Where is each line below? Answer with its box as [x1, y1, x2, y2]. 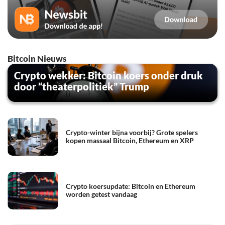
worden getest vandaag [66, 190, 137, 199]
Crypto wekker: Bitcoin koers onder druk [14, 69, 203, 81]
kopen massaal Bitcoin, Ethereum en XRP [66, 136, 194, 145]
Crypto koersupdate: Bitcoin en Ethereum [66, 182, 195, 191]
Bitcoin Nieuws [8, 53, 66, 64]
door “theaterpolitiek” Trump [14, 80, 149, 92]
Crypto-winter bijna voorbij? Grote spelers [66, 128, 198, 137]
